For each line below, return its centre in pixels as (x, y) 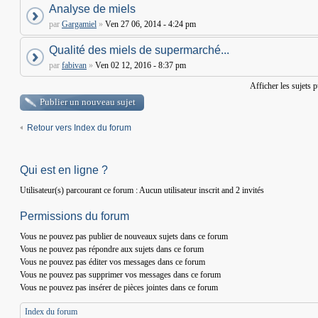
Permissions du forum (75, 216)
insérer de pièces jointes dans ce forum (152, 287)
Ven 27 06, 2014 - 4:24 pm (149, 24)
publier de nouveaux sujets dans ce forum (157, 236)
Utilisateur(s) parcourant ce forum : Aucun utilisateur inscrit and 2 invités (142, 190)
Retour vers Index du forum (79, 128)
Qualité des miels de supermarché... (139, 50)
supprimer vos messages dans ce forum (154, 275)
